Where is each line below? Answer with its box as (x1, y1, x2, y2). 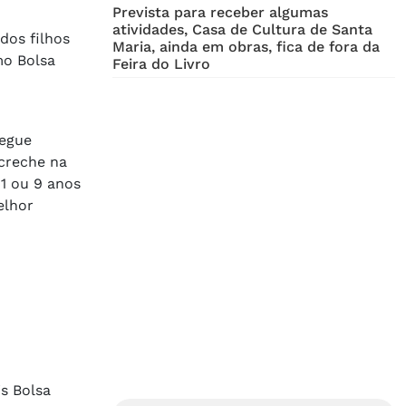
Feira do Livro (112, 55, 210, 73)
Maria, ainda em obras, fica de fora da (112, 38, 380, 56)
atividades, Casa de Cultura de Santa (112, 21, 372, 39)
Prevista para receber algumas (112, 4, 328, 22)
